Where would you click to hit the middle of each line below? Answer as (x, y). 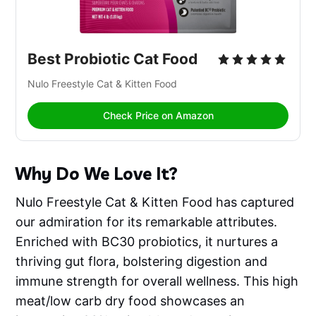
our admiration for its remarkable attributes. (147, 222)
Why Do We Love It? (97, 174)
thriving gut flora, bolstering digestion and (142, 262)
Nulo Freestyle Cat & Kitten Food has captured (155, 202)
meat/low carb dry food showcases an (130, 301)
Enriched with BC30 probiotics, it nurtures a (147, 242)
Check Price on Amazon (158, 116)
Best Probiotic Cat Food (113, 59)
